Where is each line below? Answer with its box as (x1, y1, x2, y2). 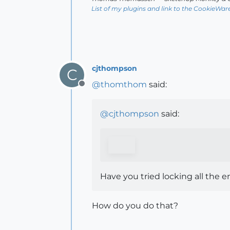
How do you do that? (92, 201, 178, 210)
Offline (81, 84, 108, 94)
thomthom (101, 80, 147, 89)
